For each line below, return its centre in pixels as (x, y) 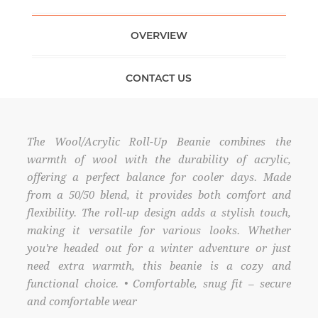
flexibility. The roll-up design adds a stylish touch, (159, 213)
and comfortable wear (82, 301)
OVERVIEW (159, 35)
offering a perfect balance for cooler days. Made (159, 177)
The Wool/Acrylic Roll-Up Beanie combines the (159, 142)
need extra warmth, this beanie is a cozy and (159, 266)
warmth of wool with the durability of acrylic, (159, 159)
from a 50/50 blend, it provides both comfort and (159, 195)
